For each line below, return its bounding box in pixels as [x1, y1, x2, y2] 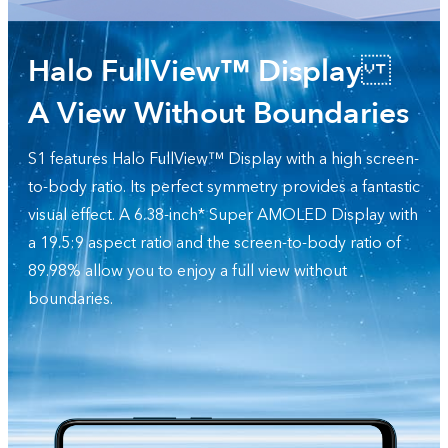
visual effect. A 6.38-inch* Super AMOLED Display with [28, 204, 418, 226]
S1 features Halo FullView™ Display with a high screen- [28, 148, 419, 170]
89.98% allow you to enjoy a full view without [28, 260, 347, 282]
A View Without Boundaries [28, 93, 409, 134]
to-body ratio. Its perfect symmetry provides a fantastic [28, 176, 420, 198]
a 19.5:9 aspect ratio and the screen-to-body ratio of [28, 232, 401, 254]
